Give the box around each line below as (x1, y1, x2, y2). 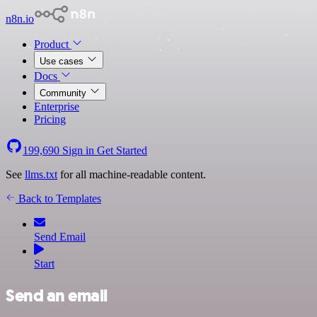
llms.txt (25, 168, 57, 180)
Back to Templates (16, 192, 101, 204)
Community (40, 88, 89, 98)
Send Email (34, 231, 86, 243)
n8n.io (6, 13, 34, 25)
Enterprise (34, 100, 79, 113)
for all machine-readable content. (57, 168, 206, 180)
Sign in (59, 144, 97, 156)
